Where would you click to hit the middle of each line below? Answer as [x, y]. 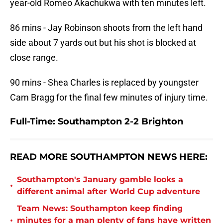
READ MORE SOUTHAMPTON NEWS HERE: [109, 157]
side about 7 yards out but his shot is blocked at [103, 43]
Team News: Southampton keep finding [100, 209]
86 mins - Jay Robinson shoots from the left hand [106, 28]
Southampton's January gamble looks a [100, 180]
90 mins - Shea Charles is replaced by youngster [104, 83]
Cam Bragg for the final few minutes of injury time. [109, 98]
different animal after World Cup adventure [109, 192]
